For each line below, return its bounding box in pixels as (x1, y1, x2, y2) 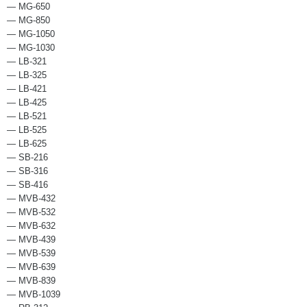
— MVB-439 (7, 234, 56, 245)
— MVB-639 (7, 262, 56, 273)
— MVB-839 (7, 275, 56, 286)
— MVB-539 (7, 248, 56, 259)
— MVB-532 (7, 207, 56, 218)
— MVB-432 (7, 193, 56, 204)
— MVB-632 (7, 221, 56, 232)
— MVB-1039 (7, 289, 60, 300)
